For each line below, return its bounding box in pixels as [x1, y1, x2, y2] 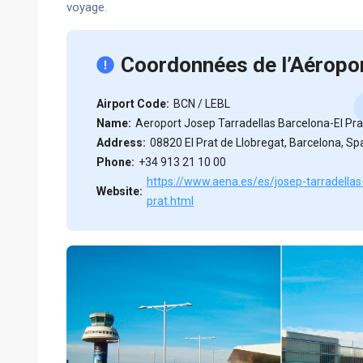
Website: [96, 185, 143, 198]
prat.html [147, 194, 194, 207]
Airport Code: [96, 97, 169, 110]
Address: [96, 136, 146, 149]
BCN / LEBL [173, 97, 230, 110]
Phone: [96, 156, 135, 169]
